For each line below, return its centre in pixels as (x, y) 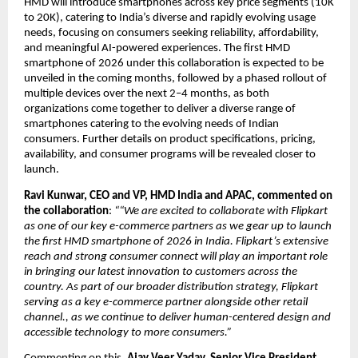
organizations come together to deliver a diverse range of (160, 109)
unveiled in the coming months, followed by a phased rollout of (175, 79)
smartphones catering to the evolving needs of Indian (151, 125)
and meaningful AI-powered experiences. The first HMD (157, 49)
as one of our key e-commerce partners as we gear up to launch (178, 226)
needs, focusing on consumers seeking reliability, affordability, (171, 34)
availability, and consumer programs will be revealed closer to (170, 155)
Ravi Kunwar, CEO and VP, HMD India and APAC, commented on (178, 196)
